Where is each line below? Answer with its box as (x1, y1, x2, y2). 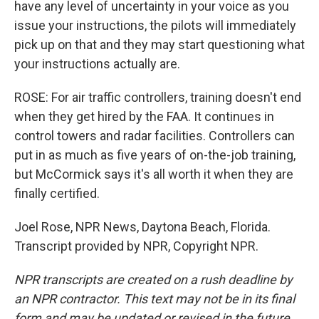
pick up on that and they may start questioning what (14, 37, 305, 52)
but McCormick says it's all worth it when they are (14, 167, 293, 182)
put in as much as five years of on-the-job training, (14, 147, 296, 162)
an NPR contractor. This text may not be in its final (14, 291, 295, 306)
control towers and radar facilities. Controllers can (14, 128, 295, 143)
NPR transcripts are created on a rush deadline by (14, 272, 293, 287)
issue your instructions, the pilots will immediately (14, 18, 296, 33)
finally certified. (14, 186, 100, 201)
